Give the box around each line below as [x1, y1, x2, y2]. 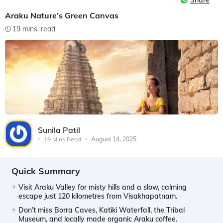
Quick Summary [11, 165, 80, 177]
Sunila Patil [38, 124, 80, 135]
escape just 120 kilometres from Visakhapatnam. [18, 191, 177, 201]
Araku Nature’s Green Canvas [5, 10, 118, 20]
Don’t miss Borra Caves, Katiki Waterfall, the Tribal [18, 205, 185, 215]
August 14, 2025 [91, 135, 136, 143]
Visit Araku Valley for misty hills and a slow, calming [18, 182, 187, 192]
